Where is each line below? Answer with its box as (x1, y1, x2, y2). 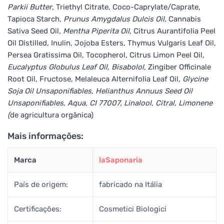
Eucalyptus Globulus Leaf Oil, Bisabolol (7, 62, 144, 71)
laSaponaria (99, 155, 142, 164)
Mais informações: (7, 130, 83, 141)
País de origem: (14, 179, 68, 189)
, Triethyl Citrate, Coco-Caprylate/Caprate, (52, 2, 200, 11)
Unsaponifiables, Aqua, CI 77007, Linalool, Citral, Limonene (7, 98, 212, 107)
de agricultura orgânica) (10, 110, 93, 119)
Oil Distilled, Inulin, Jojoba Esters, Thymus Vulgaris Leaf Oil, (7, 38, 216, 47)
